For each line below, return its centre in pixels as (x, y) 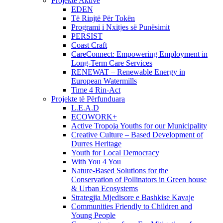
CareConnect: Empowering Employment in (139, 54)
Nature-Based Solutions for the (120, 170)
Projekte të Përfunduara (88, 99)
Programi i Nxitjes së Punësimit (120, 27)
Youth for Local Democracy (115, 153)
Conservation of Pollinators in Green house (139, 179)
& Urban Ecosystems (105, 188)
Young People (93, 215)
